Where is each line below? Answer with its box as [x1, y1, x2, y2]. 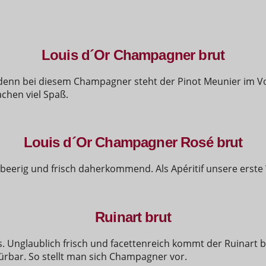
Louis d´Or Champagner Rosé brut [23, 134, 243, 151]
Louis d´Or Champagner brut [41, 46, 225, 63]
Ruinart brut [95, 209, 171, 226]
